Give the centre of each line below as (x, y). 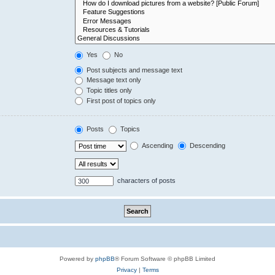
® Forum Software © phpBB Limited (165, 258)
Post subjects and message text (134, 70)
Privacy (126, 269)
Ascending (157, 145)
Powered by (77, 258)
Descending (207, 145)
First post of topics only (121, 100)
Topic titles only (109, 91)
